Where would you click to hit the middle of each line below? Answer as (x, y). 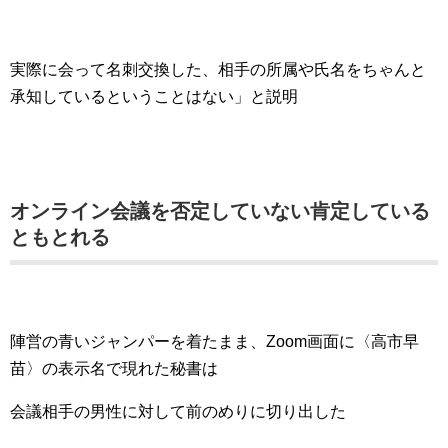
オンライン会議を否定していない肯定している (220, 211)
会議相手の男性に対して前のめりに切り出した (178, 411)
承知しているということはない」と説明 (154, 96)
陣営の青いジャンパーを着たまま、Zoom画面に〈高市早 (214, 341)
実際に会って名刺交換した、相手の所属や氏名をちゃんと (218, 69)
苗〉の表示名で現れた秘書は (114, 368)
